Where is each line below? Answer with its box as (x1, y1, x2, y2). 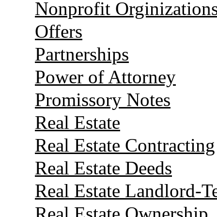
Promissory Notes (35, 89, 170, 110)
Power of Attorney (35, 66, 176, 87)
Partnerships (35, 43, 129, 64)
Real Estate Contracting (35, 134, 215, 155)
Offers (35, 20, 82, 42)
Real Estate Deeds (35, 157, 172, 178)
